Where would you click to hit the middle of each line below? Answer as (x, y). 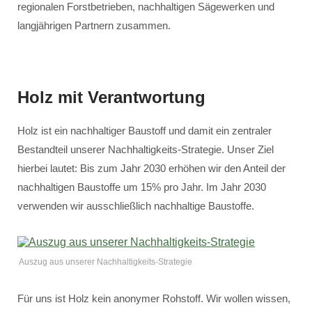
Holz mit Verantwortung (111, 97)
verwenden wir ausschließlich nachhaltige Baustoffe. (136, 206)
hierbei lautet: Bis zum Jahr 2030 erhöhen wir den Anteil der (151, 168)
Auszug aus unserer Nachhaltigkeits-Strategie (106, 262)
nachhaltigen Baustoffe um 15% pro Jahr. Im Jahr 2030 (142, 187)
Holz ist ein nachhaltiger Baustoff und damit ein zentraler (145, 131)
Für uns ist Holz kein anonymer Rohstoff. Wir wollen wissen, (154, 298)
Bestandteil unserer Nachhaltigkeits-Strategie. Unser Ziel (146, 149)
